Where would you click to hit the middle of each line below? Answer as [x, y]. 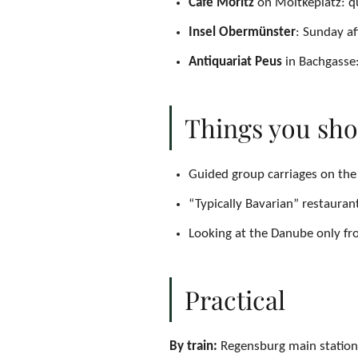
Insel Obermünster [242, 32]
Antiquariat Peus [235, 62]
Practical [235, 299]
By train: [193, 346]
